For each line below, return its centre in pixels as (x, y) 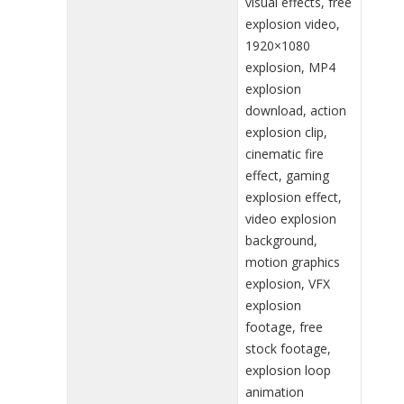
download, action (296, 110)
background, (281, 240)
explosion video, (293, 23)
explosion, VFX (288, 283)
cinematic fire (285, 153)
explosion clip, (286, 132)
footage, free (284, 326)
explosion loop (288, 370)
